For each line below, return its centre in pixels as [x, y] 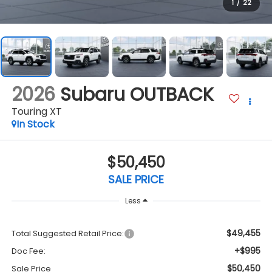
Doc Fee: [28, 251]
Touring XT [36, 112]
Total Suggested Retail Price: [67, 233]
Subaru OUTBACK [137, 95]
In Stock [35, 124]
